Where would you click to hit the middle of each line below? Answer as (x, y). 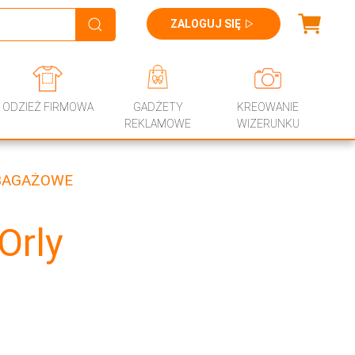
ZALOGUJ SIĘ (206, 24)
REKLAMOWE (158, 124)
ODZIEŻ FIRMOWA (48, 107)
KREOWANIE (268, 107)
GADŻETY (158, 107)
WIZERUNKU (268, 124)
